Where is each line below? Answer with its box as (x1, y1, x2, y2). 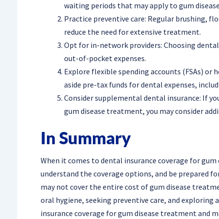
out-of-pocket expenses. (64, 53, 146, 64)
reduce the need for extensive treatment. (64, 27, 201, 37)
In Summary (40, 128, 131, 148)
